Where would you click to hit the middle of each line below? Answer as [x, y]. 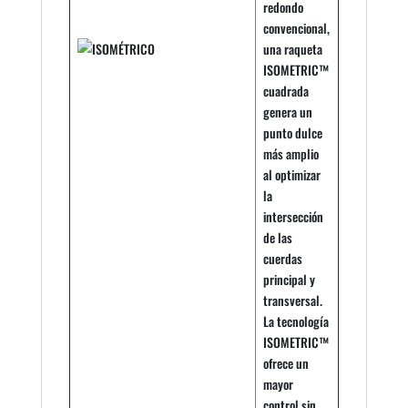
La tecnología [296, 321]
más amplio [291, 154]
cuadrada [286, 91]
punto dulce [293, 133]
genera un [288, 112]
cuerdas [283, 259]
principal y [289, 280]
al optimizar [292, 175]
